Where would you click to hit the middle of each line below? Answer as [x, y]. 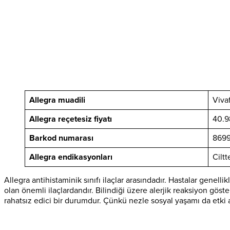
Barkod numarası [61, 138]
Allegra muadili [57, 100]
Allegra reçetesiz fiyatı [71, 119]
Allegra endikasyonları [71, 157]
